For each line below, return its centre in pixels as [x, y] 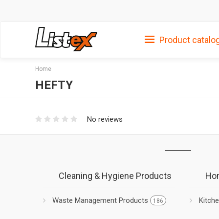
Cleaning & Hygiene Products [115, 175]
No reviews [105, 119]
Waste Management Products [101, 200]
